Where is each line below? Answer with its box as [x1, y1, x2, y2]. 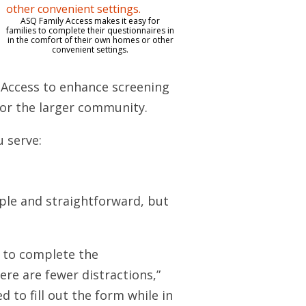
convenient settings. [52, 44, 128, 55]
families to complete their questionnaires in [6, 25, 174, 36]
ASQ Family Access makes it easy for [20, 15, 160, 27]
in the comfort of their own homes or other [7, 34, 173, 46]
